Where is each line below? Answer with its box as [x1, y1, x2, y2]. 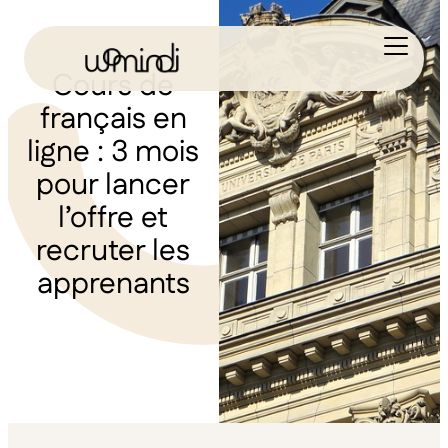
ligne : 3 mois [27, 131, 200, 175]
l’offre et [58, 197, 169, 241]
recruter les [36, 230, 191, 274]
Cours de [52, 65, 175, 109]
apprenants [36, 263, 190, 307]
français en [39, 98, 187, 142]
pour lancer [36, 164, 191, 208]
